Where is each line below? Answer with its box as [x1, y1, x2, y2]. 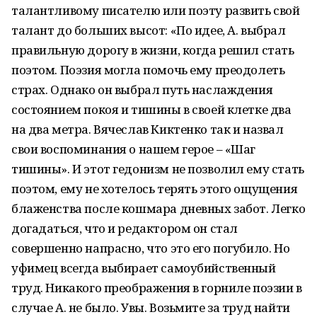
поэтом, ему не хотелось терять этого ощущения [11, 180, 298, 197]
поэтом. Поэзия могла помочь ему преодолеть [11, 62, 285, 78]
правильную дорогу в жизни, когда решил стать [11, 42, 294, 58]
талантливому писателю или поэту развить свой [11, 2, 300, 18]
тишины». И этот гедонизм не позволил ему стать [11, 161, 304, 177]
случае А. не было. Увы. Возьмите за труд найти [11, 299, 290, 316]
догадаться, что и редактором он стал [11, 220, 238, 236]
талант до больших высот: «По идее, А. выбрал [11, 22, 286, 38]
